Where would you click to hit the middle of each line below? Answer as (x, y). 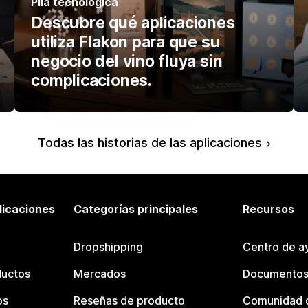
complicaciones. (91, 81)
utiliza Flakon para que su (125, 42)
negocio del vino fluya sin (127, 62)
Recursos (268, 209)
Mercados (100, 274)
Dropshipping (109, 247)
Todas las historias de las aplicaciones (150, 143)
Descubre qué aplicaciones (133, 23)
